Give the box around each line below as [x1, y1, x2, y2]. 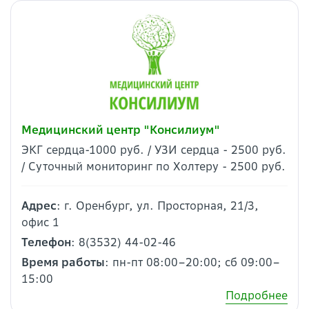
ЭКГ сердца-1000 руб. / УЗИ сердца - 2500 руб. [21, 143, 286, 157]
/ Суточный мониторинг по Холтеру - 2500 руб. [21, 159, 286, 174]
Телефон [21, 235, 71, 250]
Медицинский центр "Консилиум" [21, 123, 220, 137]
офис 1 [21, 215, 59, 230]
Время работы [21, 255, 105, 270]
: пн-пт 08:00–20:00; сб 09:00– [105, 255, 280, 270]
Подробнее [226, 288, 288, 303]
